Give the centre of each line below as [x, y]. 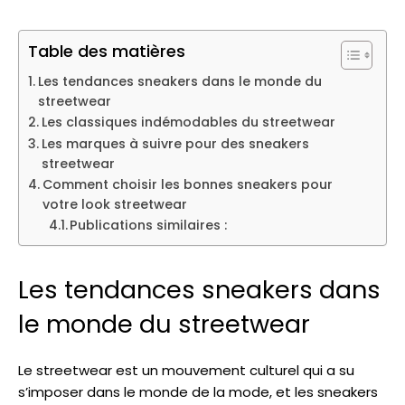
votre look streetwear [114, 205]
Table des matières [107, 52]
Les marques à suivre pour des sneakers [175, 144]
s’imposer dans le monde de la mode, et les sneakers [198, 392]
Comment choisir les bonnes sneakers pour [187, 185]
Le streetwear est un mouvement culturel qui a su [186, 371]
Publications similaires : [149, 226]
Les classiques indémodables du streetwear [188, 122]
